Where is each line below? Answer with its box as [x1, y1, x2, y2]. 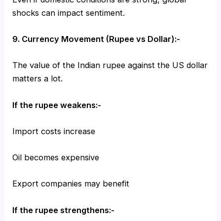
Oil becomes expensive [12, 152, 100, 163]
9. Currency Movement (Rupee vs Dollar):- [12, 34, 181, 44]
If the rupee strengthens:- [12, 205, 115, 215]
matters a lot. [12, 74, 63, 84]
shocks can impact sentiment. [12, 7, 125, 18]
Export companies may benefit [12, 179, 130, 189]
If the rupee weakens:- [12, 100, 102, 110]
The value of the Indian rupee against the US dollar [12, 60, 208, 71]
